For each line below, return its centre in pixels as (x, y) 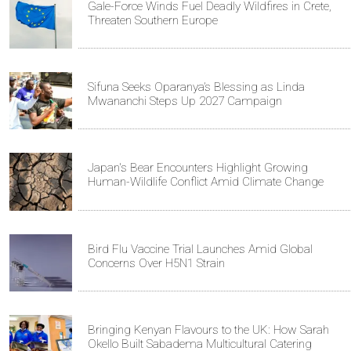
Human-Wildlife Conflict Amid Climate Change (206, 182)
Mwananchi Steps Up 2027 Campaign (185, 101)
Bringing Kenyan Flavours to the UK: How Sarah (208, 330)
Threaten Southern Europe (153, 20)
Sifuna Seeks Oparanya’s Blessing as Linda (196, 87)
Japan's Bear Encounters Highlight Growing (198, 168)
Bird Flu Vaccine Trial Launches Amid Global (200, 249)
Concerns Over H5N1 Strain (156, 263)
